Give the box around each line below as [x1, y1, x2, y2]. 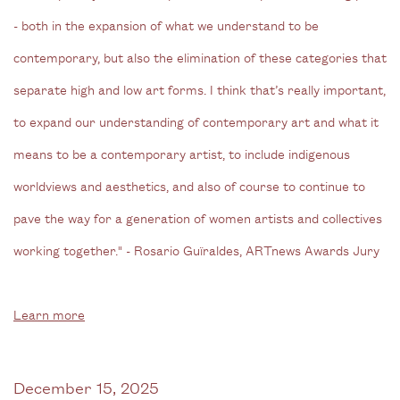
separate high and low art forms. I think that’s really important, [13, 79, 386, 98]
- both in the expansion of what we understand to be [13, 14, 319, 34]
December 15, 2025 [13, 375, 159, 397]
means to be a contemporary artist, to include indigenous [13, 143, 350, 162]
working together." [13, 239, 126, 259]
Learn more [13, 304, 85, 323]
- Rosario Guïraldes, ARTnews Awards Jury [126, 239, 379, 259]
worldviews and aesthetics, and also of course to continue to [13, 175, 365, 195]
